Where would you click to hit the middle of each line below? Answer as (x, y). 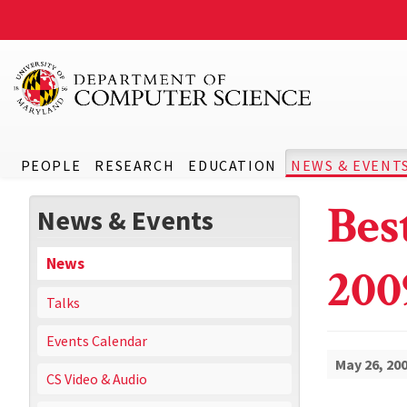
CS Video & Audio (97, 379)
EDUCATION (233, 165)
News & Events (125, 220)
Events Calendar (97, 341)
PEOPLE (51, 165)
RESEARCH (135, 165)
